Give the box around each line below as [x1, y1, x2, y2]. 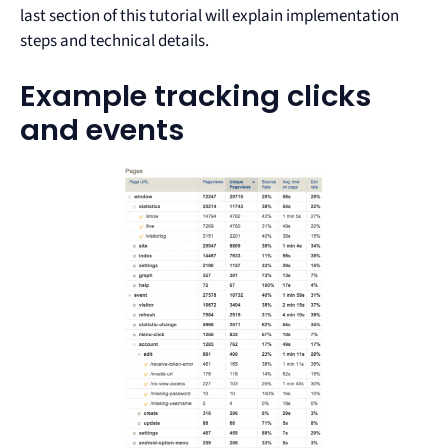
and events [20, 110, 184, 151]
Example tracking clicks [20, 76, 371, 117]
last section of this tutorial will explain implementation [20, 3, 399, 28]
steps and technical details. [20, 28, 209, 53]
